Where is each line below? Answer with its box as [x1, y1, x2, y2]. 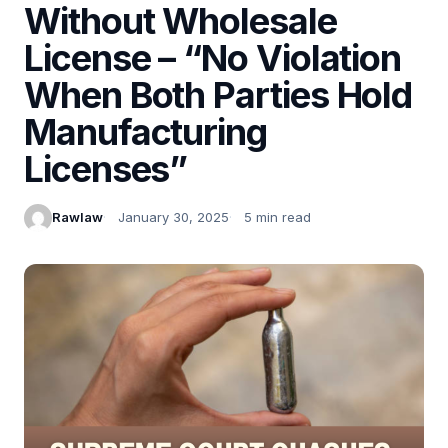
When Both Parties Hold [24, 72, 413, 117]
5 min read [244, 209, 311, 226]
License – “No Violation [24, 35, 402, 80]
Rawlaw [52, 209, 103, 226]
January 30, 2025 [118, 209, 229, 226]
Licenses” [24, 146, 188, 191]
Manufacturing [24, 109, 267, 154]
